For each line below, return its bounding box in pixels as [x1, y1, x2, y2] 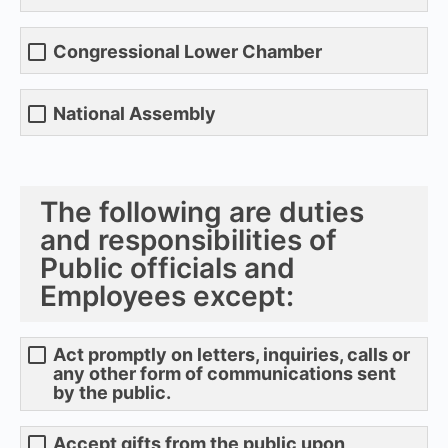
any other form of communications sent [53, 362, 396, 384]
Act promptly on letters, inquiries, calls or [53, 343, 410, 365]
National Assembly [53, 103, 216, 125]
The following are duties [40, 194, 364, 229]
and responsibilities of [40, 222, 337, 257]
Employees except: [40, 278, 294, 313]
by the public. [53, 381, 171, 403]
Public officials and [40, 250, 295, 285]
